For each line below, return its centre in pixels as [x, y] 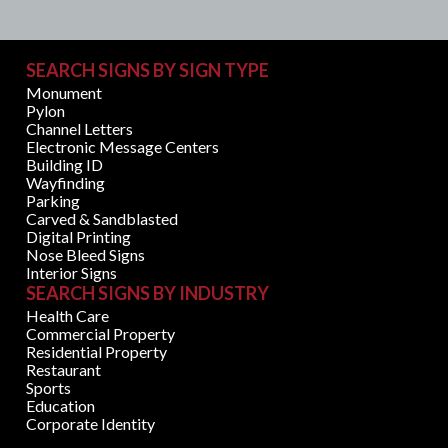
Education [61, 405]
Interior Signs [72, 272]
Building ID [65, 164]
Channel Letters [80, 128]
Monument [64, 92]
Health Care [68, 315]
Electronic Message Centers [123, 146]
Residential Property [97, 351]
